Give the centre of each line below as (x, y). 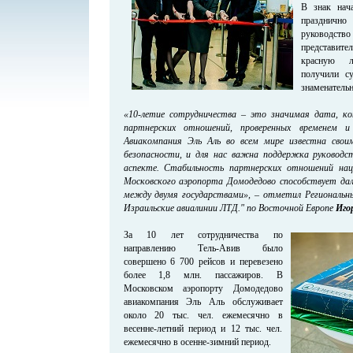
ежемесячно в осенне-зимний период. (197, 342)
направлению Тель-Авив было (203, 248)
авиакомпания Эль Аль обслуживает (203, 301)
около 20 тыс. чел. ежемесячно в (203, 315)
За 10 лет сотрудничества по (203, 234)
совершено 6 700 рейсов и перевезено (203, 261)
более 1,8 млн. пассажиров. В (203, 275)
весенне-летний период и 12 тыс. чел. (203, 328)
